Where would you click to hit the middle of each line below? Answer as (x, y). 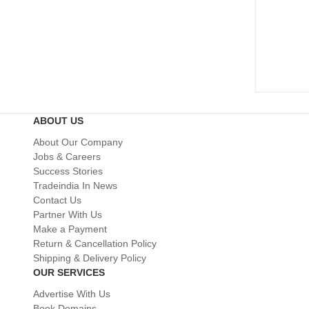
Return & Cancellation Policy (95, 244)
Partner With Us (68, 215)
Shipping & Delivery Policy (90, 258)
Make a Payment (70, 229)
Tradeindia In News (75, 186)
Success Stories (68, 171)
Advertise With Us (72, 294)
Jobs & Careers (67, 157)
